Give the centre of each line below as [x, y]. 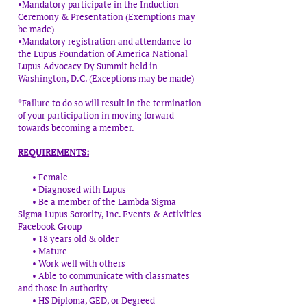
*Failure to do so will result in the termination [110, 103]
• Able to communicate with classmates [104, 275]
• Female [43, 177]
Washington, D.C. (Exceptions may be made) [106, 78]
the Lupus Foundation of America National [103, 53]
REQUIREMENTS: [53, 152]
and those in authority [64, 288]
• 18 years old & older [68, 238]
